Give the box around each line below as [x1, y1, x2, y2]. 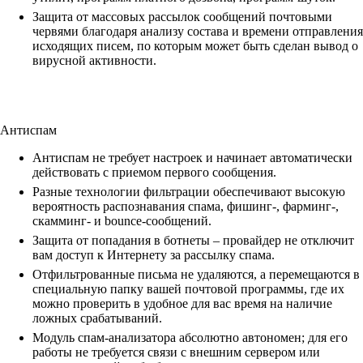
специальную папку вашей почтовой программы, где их [32, 282, 344, 297]
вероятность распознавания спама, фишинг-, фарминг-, [32, 199, 339, 214]
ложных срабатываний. [32, 311, 162, 326]
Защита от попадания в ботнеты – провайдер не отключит [32, 233, 354, 248]
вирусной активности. [32, 53, 156, 68]
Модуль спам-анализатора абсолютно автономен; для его [32, 331, 348, 345]
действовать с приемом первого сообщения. [32, 165, 276, 180]
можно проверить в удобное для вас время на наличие [32, 297, 332, 311]
